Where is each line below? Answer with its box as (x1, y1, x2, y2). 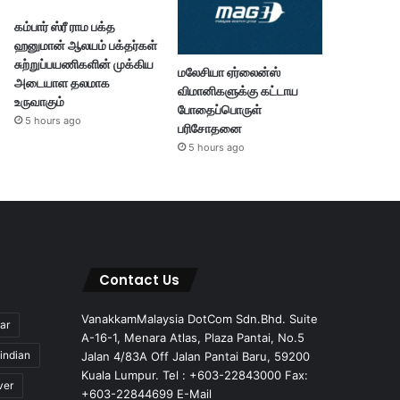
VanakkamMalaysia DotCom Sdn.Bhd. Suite (81, 312, 318, 327)
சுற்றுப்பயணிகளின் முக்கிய (14, 54, 154, 73)
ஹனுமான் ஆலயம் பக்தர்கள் (14, 36, 158, 54)
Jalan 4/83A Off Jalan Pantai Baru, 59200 (81, 349, 310, 364)
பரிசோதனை (177, 120, 242, 138)
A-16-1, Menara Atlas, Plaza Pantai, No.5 (81, 330, 304, 346)
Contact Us (99, 271, 179, 290)
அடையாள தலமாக (14, 73, 111, 92)
